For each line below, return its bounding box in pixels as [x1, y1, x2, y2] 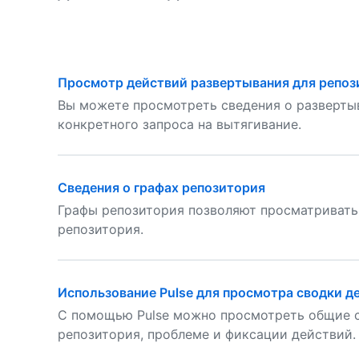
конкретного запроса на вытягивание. [58, 116, 301, 132]
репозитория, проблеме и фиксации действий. [58, 326, 356, 342]
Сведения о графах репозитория [58, 179, 265, 196]
